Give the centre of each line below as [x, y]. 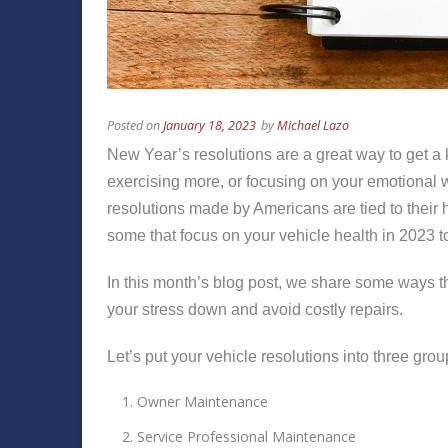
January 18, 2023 [209, 126]
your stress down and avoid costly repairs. [255, 310]
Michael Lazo [313, 126]
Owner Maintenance [202, 402]
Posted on [135, 126]
